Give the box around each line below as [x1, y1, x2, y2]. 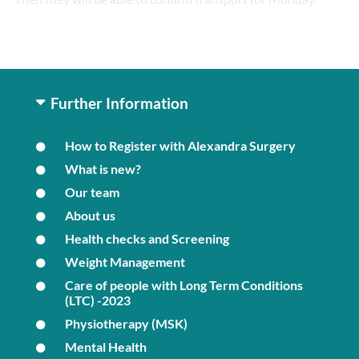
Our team [64, 184, 119, 200]
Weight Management [64, 253, 185, 269]
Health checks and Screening [64, 230, 229, 246]
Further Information [50, 94, 188, 112]
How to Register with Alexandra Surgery [64, 137, 296, 153]
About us [64, 207, 115, 223]
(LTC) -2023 [64, 292, 131, 308]
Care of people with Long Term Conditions [64, 276, 303, 292]
